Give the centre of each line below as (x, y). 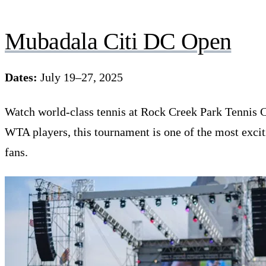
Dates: (21, 77)
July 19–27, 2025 (80, 77)
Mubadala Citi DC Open (118, 41)
